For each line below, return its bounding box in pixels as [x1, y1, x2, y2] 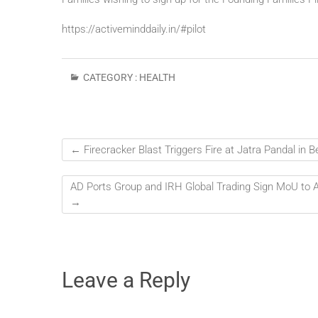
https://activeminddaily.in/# [62, 23, 187, 36]
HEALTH [139, 72, 175, 84]
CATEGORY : [81, 72, 139, 84]
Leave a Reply [62, 268, 190, 293]
